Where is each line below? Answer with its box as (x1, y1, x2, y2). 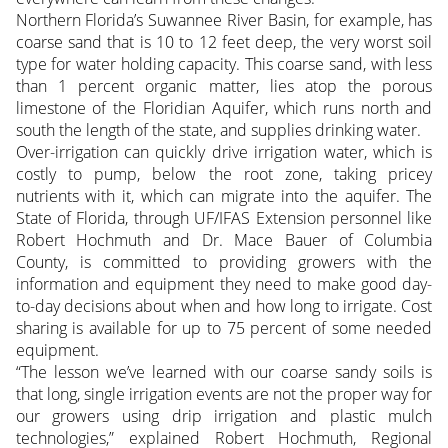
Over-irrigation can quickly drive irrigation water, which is (15, 141, 433, 164)
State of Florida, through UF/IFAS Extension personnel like (15, 207, 433, 230)
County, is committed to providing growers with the (15, 251, 433, 274)
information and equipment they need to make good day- (15, 273, 433, 296)
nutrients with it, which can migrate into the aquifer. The (15, 185, 433, 208)
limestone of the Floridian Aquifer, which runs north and (15, 97, 433, 120)
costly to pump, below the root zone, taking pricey (15, 163, 433, 186)
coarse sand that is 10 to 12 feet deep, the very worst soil (15, 31, 433, 54)
